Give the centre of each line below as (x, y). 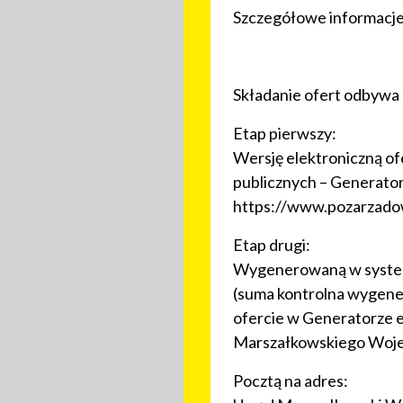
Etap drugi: (272, 245)
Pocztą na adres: (291, 381)
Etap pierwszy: (285, 134)
